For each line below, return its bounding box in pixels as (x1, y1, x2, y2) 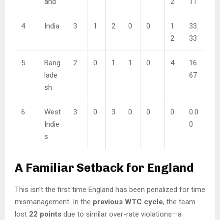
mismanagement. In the (15, 197, 93, 207)
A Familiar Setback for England (15, 161, 194, 175)
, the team (163, 197, 195, 207)
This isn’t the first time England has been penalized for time (15, 185, 205, 194)
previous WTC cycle (93, 197, 163, 207)
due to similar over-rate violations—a (61, 210, 182, 219)
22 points (29, 210, 61, 219)
